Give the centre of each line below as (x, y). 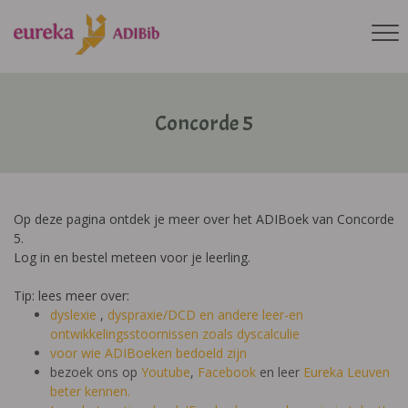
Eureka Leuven (347, 372)
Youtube (166, 372)
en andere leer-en (251, 315)
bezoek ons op (96, 372)
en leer (280, 372)
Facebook (227, 372)
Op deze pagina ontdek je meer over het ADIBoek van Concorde (204, 219)
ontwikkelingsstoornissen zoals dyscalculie (175, 334)
